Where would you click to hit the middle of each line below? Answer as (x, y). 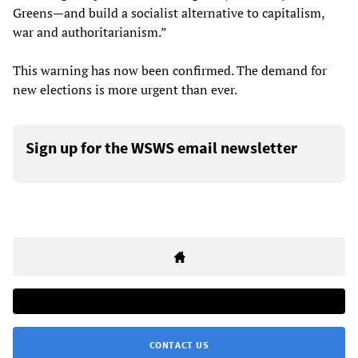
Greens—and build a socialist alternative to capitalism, (169, 13)
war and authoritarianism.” (90, 32)
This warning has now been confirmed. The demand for (170, 71)
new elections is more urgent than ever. (125, 90)
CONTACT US (179, 345)
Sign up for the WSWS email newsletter (161, 148)
